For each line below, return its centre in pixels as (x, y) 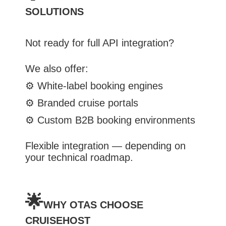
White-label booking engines (100, 86)
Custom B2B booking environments (116, 120)
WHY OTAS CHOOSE (93, 205)
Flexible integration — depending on (105, 146)
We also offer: (57, 69)
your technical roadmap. (79, 157)
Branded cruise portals (88, 103)
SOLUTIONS (54, 12)
